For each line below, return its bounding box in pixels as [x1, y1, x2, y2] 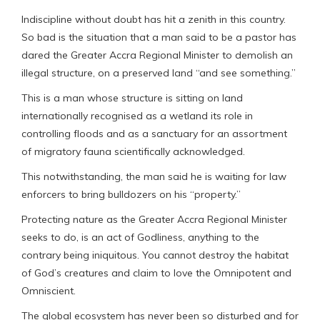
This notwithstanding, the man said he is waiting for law [21, 169, 286, 183]
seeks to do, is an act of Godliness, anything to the [21, 230, 259, 244]
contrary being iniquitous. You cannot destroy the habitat [21, 248, 289, 261]
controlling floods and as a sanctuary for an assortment [21, 126, 287, 140]
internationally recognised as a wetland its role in [21, 109, 253, 122]
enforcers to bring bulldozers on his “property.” [21, 187, 241, 201]
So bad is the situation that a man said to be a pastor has [21, 30, 296, 44]
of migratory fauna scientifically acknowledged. [21, 144, 245, 158]
